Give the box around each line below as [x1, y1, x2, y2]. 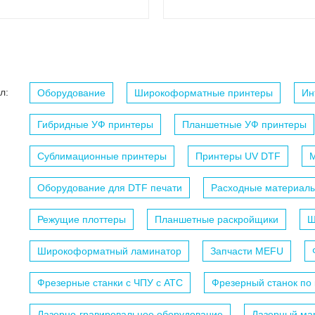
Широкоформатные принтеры [134, 87, 273, 99]
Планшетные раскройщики [155, 214, 278, 226]
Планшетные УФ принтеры [182, 119, 307, 131]
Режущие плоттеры [37, 214, 126, 226]
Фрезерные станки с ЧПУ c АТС [37, 277, 183, 289]
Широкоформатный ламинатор [37, 245, 181, 257]
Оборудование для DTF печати [37, 182, 182, 194]
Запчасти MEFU [210, 245, 283, 257]
